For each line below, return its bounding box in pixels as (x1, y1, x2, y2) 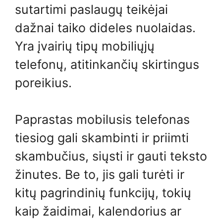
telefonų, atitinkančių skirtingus (15, 56, 199, 72)
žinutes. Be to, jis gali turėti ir (15, 167, 184, 182)
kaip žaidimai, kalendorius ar (15, 204, 181, 219)
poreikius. (15, 75, 72, 90)
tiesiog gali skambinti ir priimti (15, 130, 189, 145)
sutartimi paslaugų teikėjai (15, 1, 168, 17)
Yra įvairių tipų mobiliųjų (15, 38, 155, 54)
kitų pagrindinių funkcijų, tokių (15, 185, 191, 200)
